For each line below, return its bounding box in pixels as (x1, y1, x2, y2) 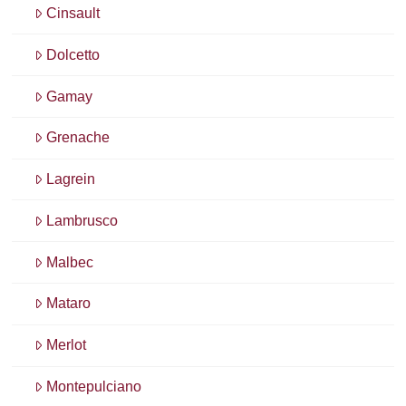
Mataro (46, 295, 92, 312)
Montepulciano (46, 378, 142, 394)
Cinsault (46, 5, 101, 21)
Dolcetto (46, 46, 101, 63)
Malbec (46, 254, 94, 270)
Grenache (46, 130, 111, 146)
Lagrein (46, 171, 96, 188)
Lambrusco (46, 212, 119, 228)
